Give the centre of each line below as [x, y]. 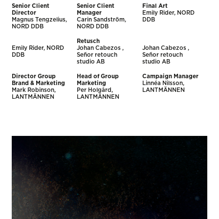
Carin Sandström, [102, 20]
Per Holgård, [95, 90]
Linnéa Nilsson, [163, 83]
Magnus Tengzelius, [39, 20]
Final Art [155, 6]
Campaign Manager [170, 76]
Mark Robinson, [34, 90]
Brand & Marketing [38, 83]
